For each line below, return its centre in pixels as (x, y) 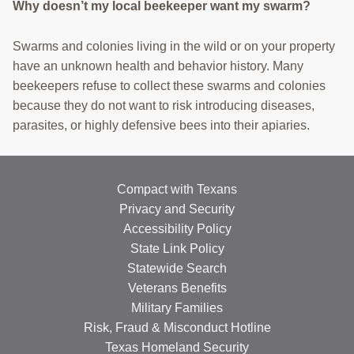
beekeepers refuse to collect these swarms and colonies (169, 86)
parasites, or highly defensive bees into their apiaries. (161, 126)
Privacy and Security (177, 209)
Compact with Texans (177, 190)
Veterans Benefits (177, 288)
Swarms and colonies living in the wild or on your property (174, 47)
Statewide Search (177, 269)
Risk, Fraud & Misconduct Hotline (177, 328)
